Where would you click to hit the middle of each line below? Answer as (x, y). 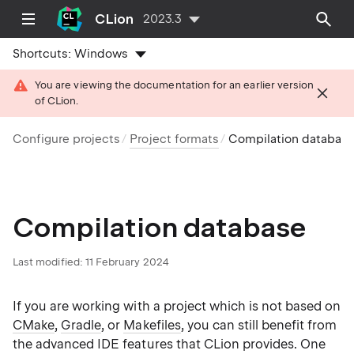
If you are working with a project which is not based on (177, 306)
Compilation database (159, 227)
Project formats (174, 139)
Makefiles (152, 325)
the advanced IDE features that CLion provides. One (169, 344)
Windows (102, 54)
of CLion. (57, 101)
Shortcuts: (44, 54)
